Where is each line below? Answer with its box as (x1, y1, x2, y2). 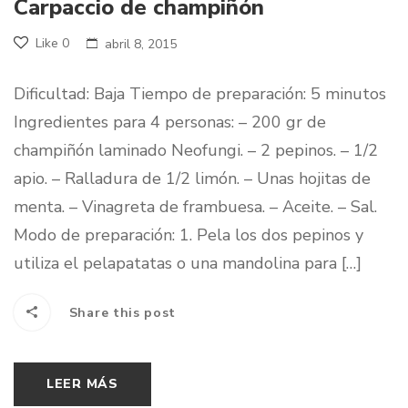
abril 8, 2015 (105, 35, 177, 53)
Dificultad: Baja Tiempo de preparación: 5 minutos (14, 82, 386, 105)
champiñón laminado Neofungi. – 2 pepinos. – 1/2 (14, 138, 378, 161)
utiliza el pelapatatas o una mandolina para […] (14, 251, 362, 274)
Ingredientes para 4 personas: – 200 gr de (14, 110, 326, 133)
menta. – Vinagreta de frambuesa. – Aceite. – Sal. (14, 195, 377, 218)
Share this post (65, 303, 177, 321)
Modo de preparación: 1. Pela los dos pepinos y (14, 223, 363, 246)
